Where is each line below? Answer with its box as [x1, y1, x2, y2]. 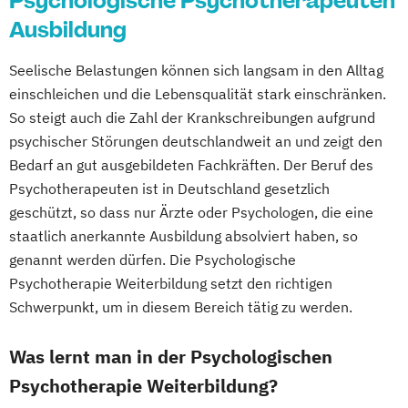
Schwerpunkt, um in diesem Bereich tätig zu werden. [9, 298, 352, 316]
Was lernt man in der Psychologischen [9, 344, 332, 369]
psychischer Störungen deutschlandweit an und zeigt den [9, 132, 382, 150]
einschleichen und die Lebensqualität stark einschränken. [9, 85, 386, 103]
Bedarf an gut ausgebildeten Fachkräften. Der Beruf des [9, 156, 373, 174]
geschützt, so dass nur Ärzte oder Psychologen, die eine [9, 203, 373, 221]
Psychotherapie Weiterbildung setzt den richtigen [9, 274, 332, 292]
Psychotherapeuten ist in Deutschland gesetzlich [9, 179, 330, 198]
